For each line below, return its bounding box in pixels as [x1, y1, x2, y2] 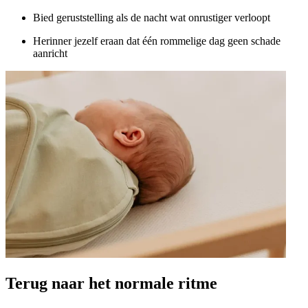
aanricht [33, 47, 67, 59]
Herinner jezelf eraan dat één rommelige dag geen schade [33, 34, 280, 47]
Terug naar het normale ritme [5, 274, 217, 292]
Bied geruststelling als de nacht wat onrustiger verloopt [33, 11, 270, 23]
